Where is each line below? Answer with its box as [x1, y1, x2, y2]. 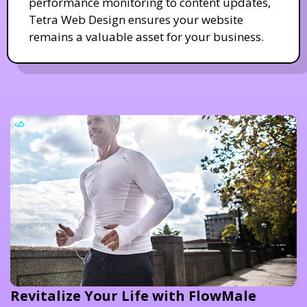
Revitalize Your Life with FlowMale [10, 286, 256, 305]
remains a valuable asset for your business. [29, 28, 264, 45]
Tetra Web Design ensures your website [29, 11, 243, 27]
